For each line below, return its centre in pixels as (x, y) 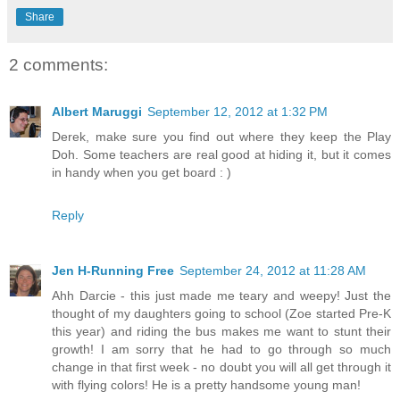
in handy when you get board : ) (142, 172)
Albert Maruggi (97, 111)
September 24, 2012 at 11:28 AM (273, 270)
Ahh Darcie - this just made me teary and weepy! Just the (221, 295)
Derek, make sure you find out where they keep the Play (221, 136)
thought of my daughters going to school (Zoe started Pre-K (221, 313)
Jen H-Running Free (113, 270)
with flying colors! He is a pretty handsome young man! (206, 384)
